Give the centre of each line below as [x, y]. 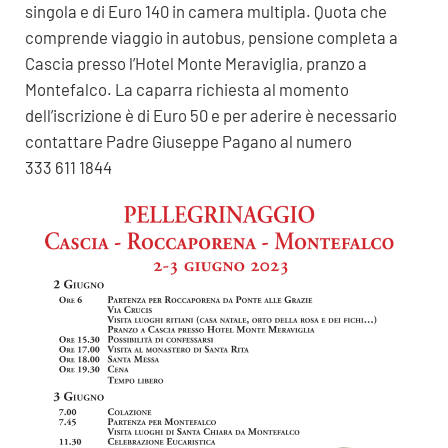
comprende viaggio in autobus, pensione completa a [211, 37]
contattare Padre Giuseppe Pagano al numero [188, 141]
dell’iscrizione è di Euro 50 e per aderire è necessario [210, 115]
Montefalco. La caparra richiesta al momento [186, 89]
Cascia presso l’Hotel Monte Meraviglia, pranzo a [195, 63]
